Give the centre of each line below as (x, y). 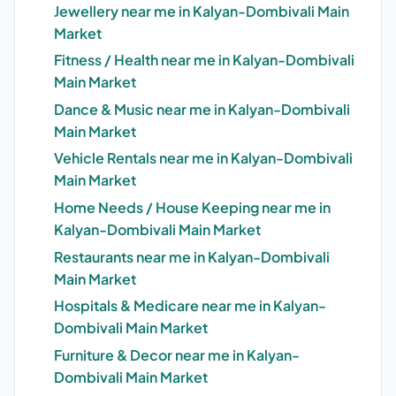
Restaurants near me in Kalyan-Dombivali (192, 256)
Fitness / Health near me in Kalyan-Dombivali (204, 60)
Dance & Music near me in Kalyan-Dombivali (202, 109)
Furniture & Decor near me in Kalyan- (177, 354)
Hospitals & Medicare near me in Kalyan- (190, 306)
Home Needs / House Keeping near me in (192, 208)
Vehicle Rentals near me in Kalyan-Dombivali (203, 158)
